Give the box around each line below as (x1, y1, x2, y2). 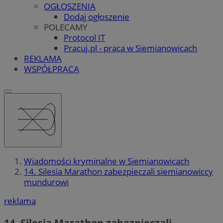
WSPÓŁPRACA (24, 63, 79, 75)
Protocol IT (64, 31, 105, 43)
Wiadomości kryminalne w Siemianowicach (24, 155, 189, 167)
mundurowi (24, 176, 69, 188)
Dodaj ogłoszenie (64, 10, 129, 22)
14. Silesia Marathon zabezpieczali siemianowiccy (24, 166, 213, 178)
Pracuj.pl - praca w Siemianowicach (64, 42, 197, 54)
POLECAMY (44, 21, 88, 33)
